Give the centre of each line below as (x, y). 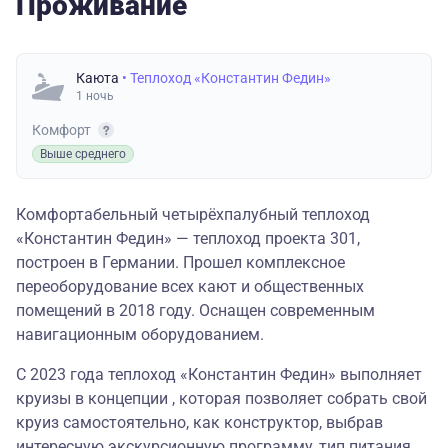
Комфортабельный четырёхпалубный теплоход (193, 215)
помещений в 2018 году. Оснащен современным (195, 311)
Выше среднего (83, 154)
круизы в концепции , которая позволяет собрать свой (221, 399)
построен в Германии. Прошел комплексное (180, 263)
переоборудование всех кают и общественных (190, 287)
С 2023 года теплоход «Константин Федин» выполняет (219, 375)
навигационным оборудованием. (140, 335)
